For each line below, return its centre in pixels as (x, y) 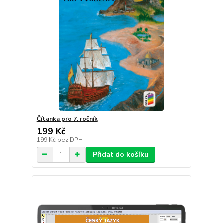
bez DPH (70, 140)
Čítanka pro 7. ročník (67, 119)
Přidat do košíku (120, 154)
